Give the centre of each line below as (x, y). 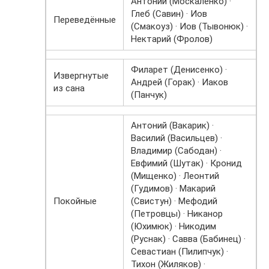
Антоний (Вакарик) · (172, 126)
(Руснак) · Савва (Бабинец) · (188, 239)
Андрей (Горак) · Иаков (180, 83)
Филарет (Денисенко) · (179, 70)
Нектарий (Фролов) (172, 39)
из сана (69, 89)
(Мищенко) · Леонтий (175, 176)
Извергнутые (81, 76)
